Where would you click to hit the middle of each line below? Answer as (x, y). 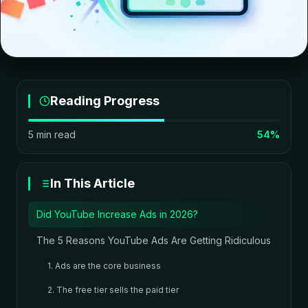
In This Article (92, 183)
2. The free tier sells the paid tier (113, 290)
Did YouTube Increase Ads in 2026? (117, 214)
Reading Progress (105, 101)
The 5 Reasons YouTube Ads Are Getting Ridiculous (154, 240)
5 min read (52, 134)
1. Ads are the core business (104, 266)
